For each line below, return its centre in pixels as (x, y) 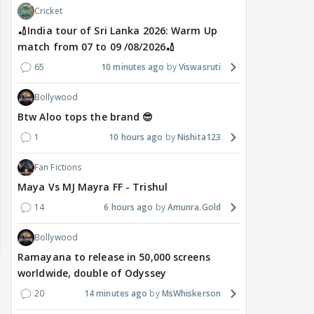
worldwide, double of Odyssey (92, 273)
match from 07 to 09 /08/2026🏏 (96, 47)
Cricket (48, 11)
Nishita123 (199, 137)
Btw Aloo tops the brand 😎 (86, 117)
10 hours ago (136, 137)
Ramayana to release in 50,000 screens (114, 257)
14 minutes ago (116, 294)
